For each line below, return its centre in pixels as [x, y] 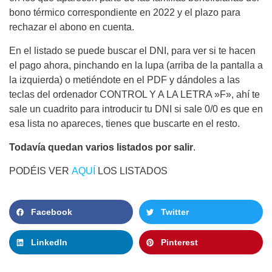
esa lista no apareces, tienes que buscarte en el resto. [124, 124]
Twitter [175, 212]
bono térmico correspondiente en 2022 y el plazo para [125, 13]
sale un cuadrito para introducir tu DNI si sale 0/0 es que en [136, 109]
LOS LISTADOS [131, 171]
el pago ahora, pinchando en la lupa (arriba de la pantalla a [136, 66]
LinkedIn [49, 243]
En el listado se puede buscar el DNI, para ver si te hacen [132, 51]
